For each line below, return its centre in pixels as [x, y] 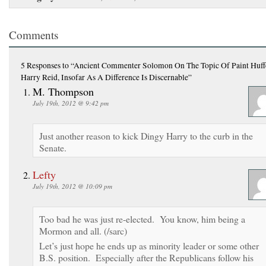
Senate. [53, 147]
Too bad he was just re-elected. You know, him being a [142, 218]
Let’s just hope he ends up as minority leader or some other [149, 245]
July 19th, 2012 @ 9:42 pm [71, 103]
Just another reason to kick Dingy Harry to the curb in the [146, 135]
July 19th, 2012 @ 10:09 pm [72, 186]
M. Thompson [63, 91]
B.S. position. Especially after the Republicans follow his [146, 257]
